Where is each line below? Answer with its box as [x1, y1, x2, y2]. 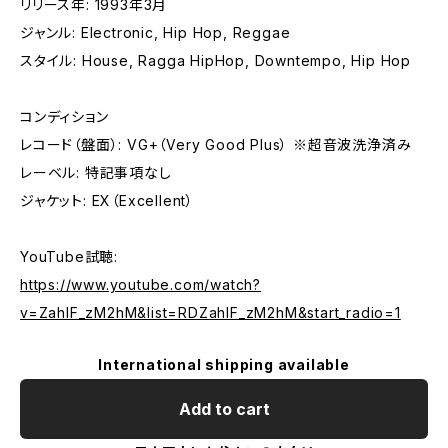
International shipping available [98, 356, 350, 373]
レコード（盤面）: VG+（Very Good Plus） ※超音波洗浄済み [20, 136, 412, 153]
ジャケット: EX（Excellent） [20, 192, 194, 209]
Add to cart [178, 399, 270, 419]
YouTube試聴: [20, 248, 119, 265]
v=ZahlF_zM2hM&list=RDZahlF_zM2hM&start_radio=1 [20, 304, 401, 321]
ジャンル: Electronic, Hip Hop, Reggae [20, 24, 291, 41]
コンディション [20, 108, 109, 125]
